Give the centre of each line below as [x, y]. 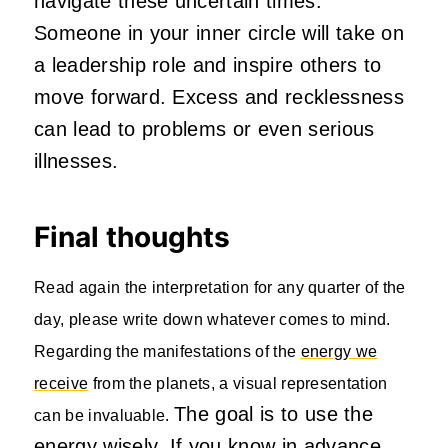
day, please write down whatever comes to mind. [212, 320]
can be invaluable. [104, 416]
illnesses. [76, 161]
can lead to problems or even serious [204, 129]
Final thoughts [132, 237]
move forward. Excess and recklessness [219, 97]
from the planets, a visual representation [238, 384]
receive [61, 384]
